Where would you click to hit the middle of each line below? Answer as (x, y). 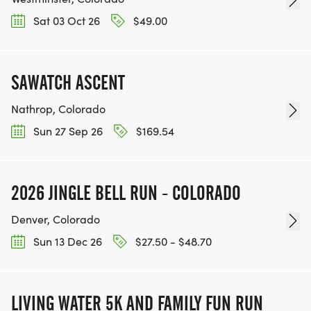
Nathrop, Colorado (58, 108)
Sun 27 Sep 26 (67, 131)
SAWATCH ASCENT (68, 82)
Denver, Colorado (56, 219)
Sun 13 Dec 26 (66, 242)
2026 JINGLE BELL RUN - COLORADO (126, 193)
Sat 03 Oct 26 (65, 20)
